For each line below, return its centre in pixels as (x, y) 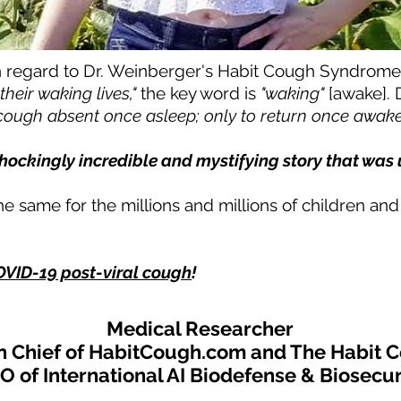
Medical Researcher (200, 328)
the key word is (198, 93)
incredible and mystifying (179, 160)
